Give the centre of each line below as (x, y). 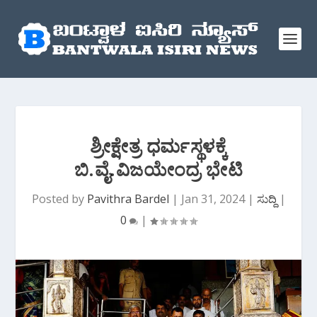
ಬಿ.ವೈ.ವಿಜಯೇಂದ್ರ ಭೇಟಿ (158, 169)
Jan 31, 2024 (213, 199)
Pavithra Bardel (128, 199)
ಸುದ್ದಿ (266, 199)
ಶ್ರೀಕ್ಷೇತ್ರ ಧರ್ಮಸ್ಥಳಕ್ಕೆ (158, 146)
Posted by (59, 199)
